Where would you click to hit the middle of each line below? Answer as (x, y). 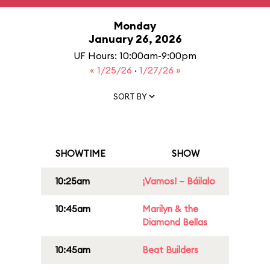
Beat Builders (170, 250)
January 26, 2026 (135, 39)
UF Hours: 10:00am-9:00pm (135, 55)
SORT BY (130, 96)
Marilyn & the (170, 209)
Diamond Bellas (175, 222)
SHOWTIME (80, 153)
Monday (135, 26)
